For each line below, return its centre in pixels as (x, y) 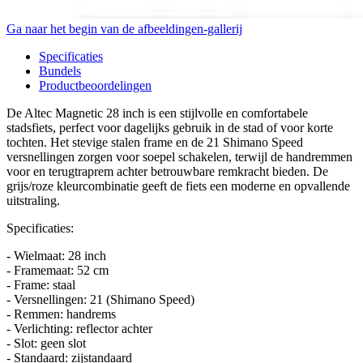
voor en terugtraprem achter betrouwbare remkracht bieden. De (167, 171)
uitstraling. (33, 200)
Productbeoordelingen (95, 85)
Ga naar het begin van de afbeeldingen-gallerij (124, 28)
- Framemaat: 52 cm (58, 270)
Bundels (60, 70)
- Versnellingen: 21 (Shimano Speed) (100, 299)
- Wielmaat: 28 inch (56, 255)
